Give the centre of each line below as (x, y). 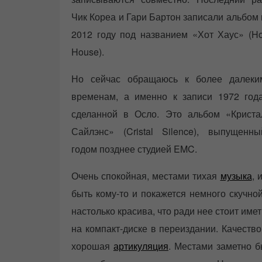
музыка (236, 176)
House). (88, 52)
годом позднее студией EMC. (134, 149)
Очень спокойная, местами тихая (146, 176)
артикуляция (141, 246)
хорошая (92, 246)
